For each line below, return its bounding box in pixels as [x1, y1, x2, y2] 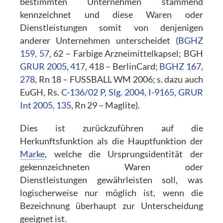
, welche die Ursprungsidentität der [45, 148, 203, 159]
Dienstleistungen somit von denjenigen [20, 22, 203, 33]
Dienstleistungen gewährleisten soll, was [20, 174, 203, 185]
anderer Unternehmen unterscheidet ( [20, 35, 178, 46]
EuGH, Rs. [20, 87, 62, 98]
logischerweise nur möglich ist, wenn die [20, 187, 203, 198]
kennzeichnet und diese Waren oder [20, 9, 203, 20]
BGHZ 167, [159, 61, 203, 72]
